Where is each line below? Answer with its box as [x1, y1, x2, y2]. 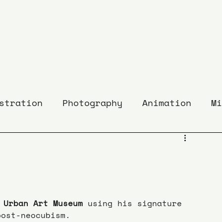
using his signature [83, 197, 187, 209]
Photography [62, 96, 122, 109]
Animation [142, 96, 191, 109]
